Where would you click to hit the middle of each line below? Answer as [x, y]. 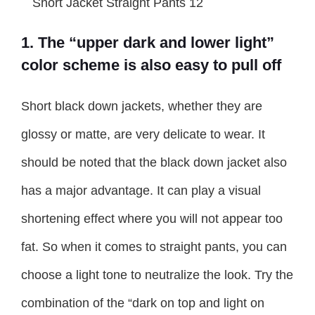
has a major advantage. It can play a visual [141, 190]
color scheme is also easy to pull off [151, 65]
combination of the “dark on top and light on [143, 303]
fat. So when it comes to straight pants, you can [154, 246]
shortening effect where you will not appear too [152, 218]
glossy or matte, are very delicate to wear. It [143, 134]
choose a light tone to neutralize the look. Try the [157, 275]
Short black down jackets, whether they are [142, 106]
